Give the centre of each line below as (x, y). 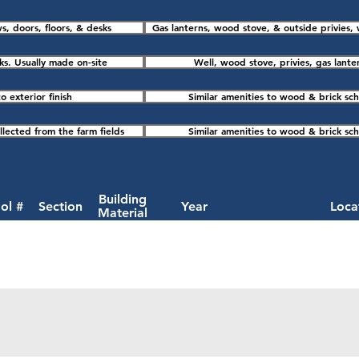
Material (122, 213)
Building (122, 199)
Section (61, 206)
